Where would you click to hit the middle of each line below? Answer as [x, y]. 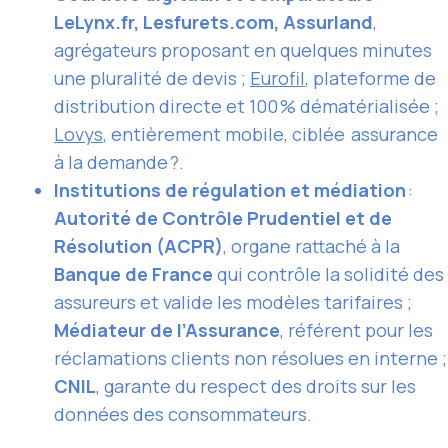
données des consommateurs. [183, 414]
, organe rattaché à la [311, 246]
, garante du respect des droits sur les [256, 386]
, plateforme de [370, 78]
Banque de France [133, 274]
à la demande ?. [119, 162]
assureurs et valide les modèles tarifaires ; [233, 302]
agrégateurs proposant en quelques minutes [243, 50]
